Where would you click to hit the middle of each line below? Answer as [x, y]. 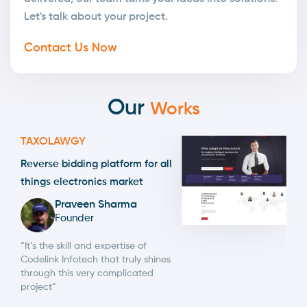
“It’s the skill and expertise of [84, 246]
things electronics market [82, 182]
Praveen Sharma [96, 205]
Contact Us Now [71, 48]
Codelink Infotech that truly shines [96, 259]
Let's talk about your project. [96, 17]
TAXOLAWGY [53, 142]
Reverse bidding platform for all [96, 164]
